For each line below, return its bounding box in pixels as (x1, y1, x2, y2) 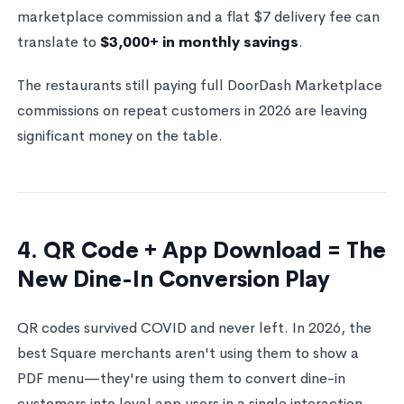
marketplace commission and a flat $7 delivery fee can (16, 6, 380, 26)
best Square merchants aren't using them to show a (16, 343, 359, 363)
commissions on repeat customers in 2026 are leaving (16, 100, 367, 120)
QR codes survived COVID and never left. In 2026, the (16, 317, 372, 337)
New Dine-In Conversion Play (16, 265, 330, 293)
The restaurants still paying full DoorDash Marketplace (16, 75, 382, 95)
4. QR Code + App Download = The (16, 236, 386, 264)
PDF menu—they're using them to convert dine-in (16, 368, 345, 388)
